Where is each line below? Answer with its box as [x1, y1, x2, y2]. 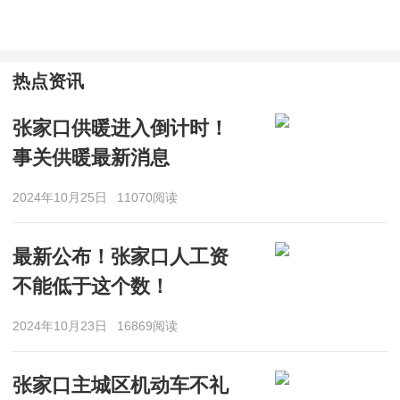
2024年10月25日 [12, 189, 107, 204]
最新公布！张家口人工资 [12, 246, 229, 268]
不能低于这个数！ [12, 275, 170, 297]
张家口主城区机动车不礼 [12, 374, 229, 396]
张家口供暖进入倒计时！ [12, 117, 229, 139]
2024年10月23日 [12, 318, 107, 333]
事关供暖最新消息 [12, 146, 170, 169]
